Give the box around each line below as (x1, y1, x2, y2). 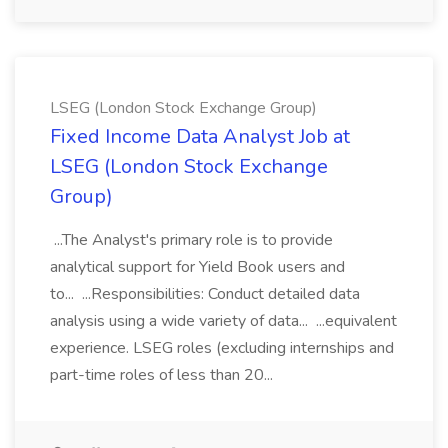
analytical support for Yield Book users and (50, 256, 345, 278)
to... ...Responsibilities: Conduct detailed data (50, 283, 360, 305)
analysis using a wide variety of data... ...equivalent (50, 310, 397, 332)
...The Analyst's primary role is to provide (50, 229, 333, 251)
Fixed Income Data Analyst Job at (50, 123, 350, 150)
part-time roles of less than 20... (50, 364, 277, 386)
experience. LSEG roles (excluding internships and (50, 337, 394, 359)
